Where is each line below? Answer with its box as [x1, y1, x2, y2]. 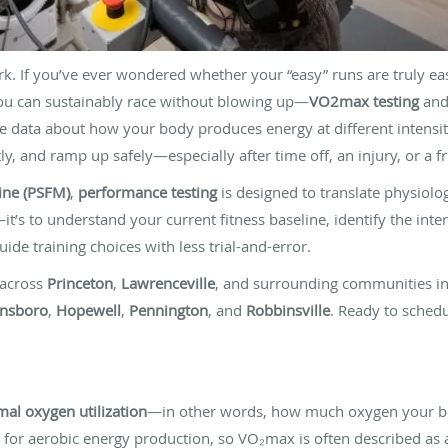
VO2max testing [309, 90, 419, 111]
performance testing [78, 181, 217, 202]
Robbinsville [246, 299, 330, 320]
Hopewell [56, 299, 121, 320]
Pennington [129, 299, 208, 320]
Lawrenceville [121, 272, 215, 293]
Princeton [47, 272, 113, 293]
